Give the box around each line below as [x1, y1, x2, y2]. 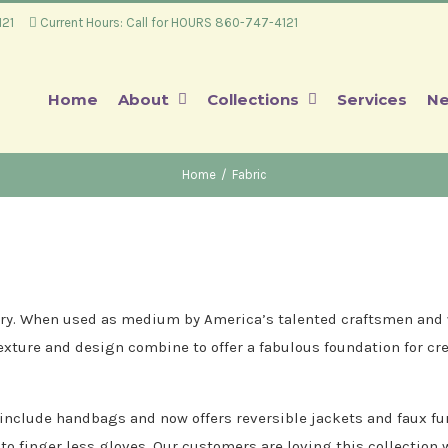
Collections [207, 89, 299, 109]
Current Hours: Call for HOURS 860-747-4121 [37, 14, 298, 30]
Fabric [231, 167, 267, 182]
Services [337, 89, 407, 109]
